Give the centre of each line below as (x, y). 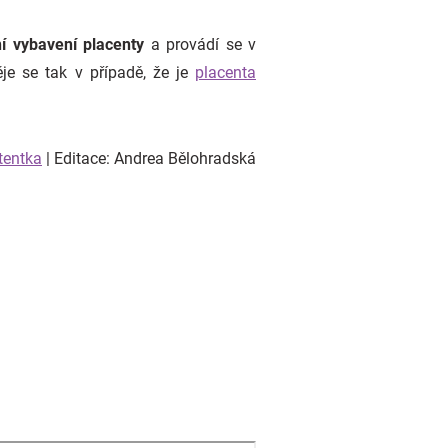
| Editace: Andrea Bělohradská (149, 158)
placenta (225, 72)
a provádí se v (200, 44)
